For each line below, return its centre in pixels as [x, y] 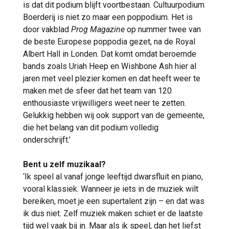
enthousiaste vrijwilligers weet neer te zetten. [105, 103]
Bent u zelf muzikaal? [64, 165]
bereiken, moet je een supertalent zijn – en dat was [114, 201]
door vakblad [47, 30]
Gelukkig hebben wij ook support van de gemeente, [114, 116]
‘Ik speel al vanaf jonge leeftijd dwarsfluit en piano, [113, 177]
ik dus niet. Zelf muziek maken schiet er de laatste [113, 214]
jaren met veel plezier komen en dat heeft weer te [112, 79]
